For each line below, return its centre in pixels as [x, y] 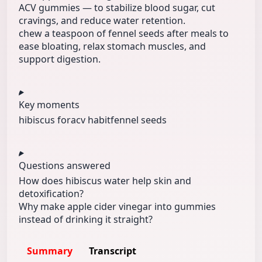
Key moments [49, 105]
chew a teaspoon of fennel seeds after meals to [124, 34]
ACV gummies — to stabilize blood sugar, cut [117, 8]
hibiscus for [45, 120]
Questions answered [65, 166]
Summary [50, 251]
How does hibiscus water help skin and [105, 181]
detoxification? [51, 194]
